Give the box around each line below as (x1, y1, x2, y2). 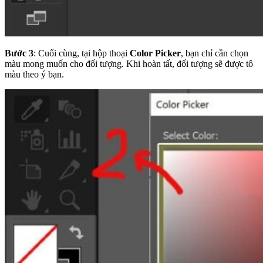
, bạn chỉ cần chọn (181, 48, 248, 59)
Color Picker (130, 48, 181, 59)
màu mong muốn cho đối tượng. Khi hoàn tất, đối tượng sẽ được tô (5, 59, 253, 69)
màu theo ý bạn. (5, 69, 64, 80)
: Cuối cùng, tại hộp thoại (33, 48, 130, 59)
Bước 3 (5, 48, 33, 59)
